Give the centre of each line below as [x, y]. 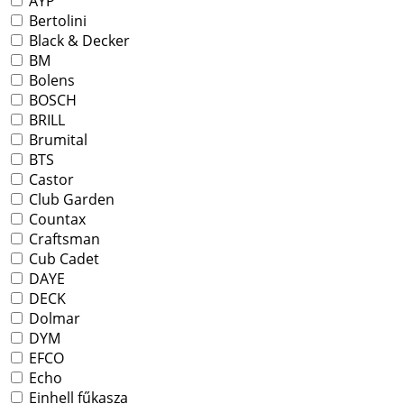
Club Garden [70, 200]
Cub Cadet [62, 259]
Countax [55, 220]
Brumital [56, 140]
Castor [50, 180]
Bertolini [56, 21]
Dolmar [53, 319]
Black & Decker [78, 41]
